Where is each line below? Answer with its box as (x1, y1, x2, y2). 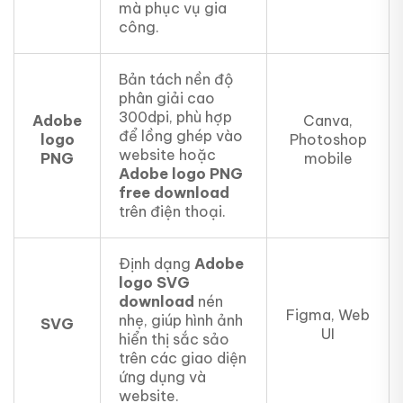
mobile (303, 149, 353, 168)
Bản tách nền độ (119, 70, 234, 89)
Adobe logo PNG (119, 165, 243, 184)
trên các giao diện (119, 349, 246, 368)
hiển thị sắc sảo (119, 330, 229, 349)
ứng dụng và (119, 368, 206, 387)
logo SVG (119, 273, 190, 292)
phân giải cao (119, 89, 215, 108)
